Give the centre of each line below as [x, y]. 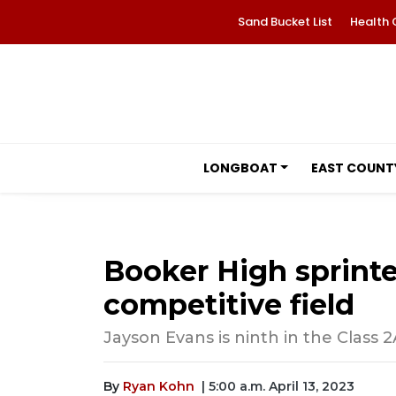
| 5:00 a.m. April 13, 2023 [278, 386]
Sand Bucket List [285, 22]
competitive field [229, 305]
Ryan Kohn [159, 386]
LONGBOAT [240, 168]
